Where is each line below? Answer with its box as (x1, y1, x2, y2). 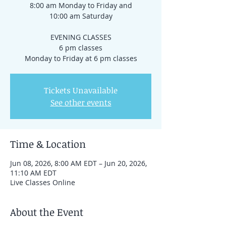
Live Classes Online (10, 178, 75, 187)
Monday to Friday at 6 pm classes (24, 53, 137, 63)
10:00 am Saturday (49, 11, 112, 21)
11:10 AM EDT (10, 168, 56, 178)
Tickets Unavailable (44, 85, 118, 96)
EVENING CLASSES (50, 32, 111, 42)
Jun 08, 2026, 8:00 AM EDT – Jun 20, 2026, (10, 158, 147, 168)
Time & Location (10, 137, 86, 151)
